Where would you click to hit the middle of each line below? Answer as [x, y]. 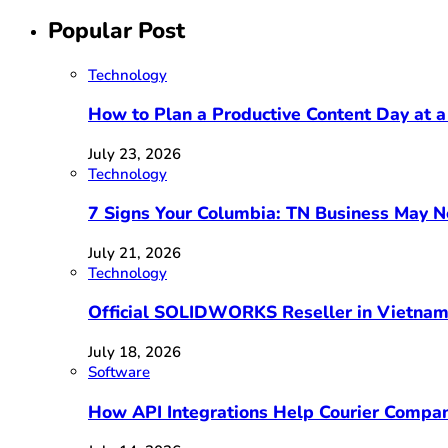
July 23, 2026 [134, 153]
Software [119, 371]
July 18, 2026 [134, 351]
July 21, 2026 [134, 252]
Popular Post [116, 31]
